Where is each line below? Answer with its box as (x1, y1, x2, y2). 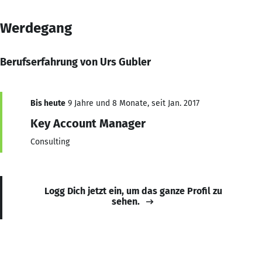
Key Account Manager (30, 116, 146, 130)
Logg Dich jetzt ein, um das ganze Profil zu (44, 185, 222, 196)
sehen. (112, 195, 140, 207)
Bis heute (30, 98, 65, 108)
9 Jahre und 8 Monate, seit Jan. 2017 (65, 98, 199, 108)
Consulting (30, 136, 70, 147)
